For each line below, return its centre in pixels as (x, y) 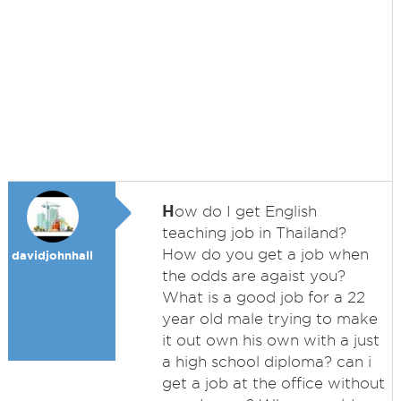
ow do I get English (245, 211)
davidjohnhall (53, 256)
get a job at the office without (273, 383)
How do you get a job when (265, 254)
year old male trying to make (269, 319)
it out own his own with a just (270, 340)
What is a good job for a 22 (263, 297)
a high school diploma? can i (266, 362)
